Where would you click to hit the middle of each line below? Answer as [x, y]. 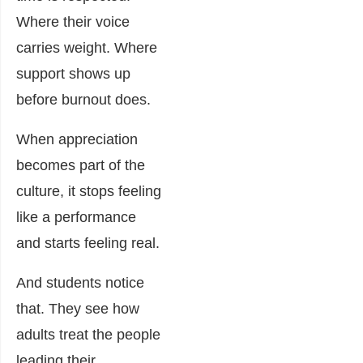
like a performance [76, 217]
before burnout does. [83, 99]
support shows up [73, 73]
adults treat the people [88, 334]
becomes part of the [81, 165]
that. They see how [78, 308]
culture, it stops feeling [89, 191]
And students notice [80, 282]
